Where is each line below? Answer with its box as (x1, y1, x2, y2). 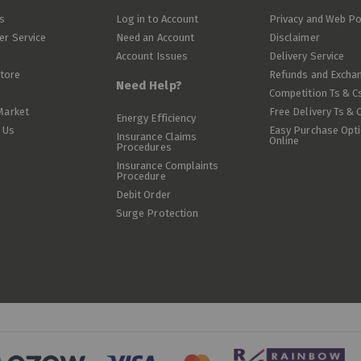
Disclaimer (269, 31, 320, 44)
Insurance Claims (116, 131, 197, 143)
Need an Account (116, 31, 194, 44)
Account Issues (116, 50, 188, 62)
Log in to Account (116, 13, 199, 25)
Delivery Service (269, 50, 345, 62)
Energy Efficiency (116, 112, 197, 124)
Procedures (116, 141, 172, 153)
